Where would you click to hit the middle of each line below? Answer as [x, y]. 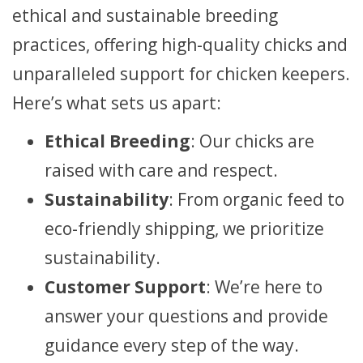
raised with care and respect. [161, 170]
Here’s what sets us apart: [117, 102]
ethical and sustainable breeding [145, 15]
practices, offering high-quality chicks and [180, 44]
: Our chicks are [252, 141]
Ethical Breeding [117, 141]
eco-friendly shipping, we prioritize [184, 228]
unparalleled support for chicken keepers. [181, 73]
